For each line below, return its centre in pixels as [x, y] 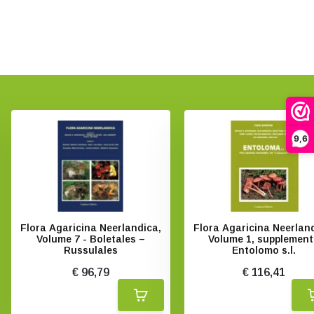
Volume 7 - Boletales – [90, 239]
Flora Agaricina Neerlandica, [90, 228]
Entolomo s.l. [264, 250]
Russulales [90, 250]
